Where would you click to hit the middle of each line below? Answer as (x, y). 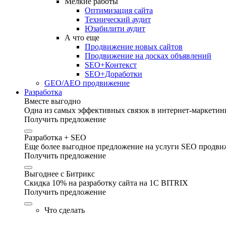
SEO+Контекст (111, 65)
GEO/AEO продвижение (87, 83)
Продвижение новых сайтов (134, 47)
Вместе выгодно (52, 101)
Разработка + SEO (55, 137)
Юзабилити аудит (115, 29)
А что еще (82, 38)
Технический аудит (118, 19)
